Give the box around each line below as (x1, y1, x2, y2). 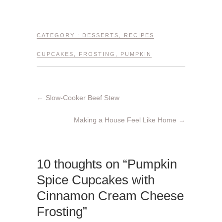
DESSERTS (82, 32, 119, 39)
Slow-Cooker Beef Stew (44, 94, 119, 102)
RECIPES (124, 32, 154, 39)
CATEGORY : (37, 32, 82, 39)
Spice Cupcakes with (37, 172, 155, 188)
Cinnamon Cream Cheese (37, 188, 184, 204)
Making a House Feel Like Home (74, 116, 178, 124)
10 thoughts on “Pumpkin (37, 157, 177, 172)
